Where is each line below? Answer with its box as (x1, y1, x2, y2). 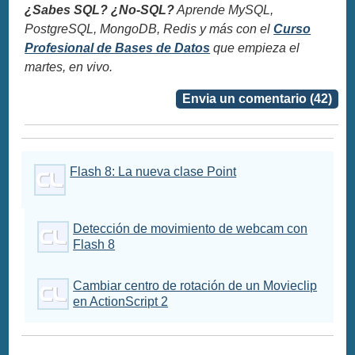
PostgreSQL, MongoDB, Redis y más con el (25, 21, 274, 36)
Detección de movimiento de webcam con (73, 221, 308, 235)
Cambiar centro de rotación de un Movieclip (73, 278, 318, 292)
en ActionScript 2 (73, 294, 169, 308)
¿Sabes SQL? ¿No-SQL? (25, 2, 175, 17)
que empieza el (210, 40, 300, 55)
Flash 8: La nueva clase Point (70, 164, 237, 178)
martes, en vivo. (25, 59, 113, 74)
